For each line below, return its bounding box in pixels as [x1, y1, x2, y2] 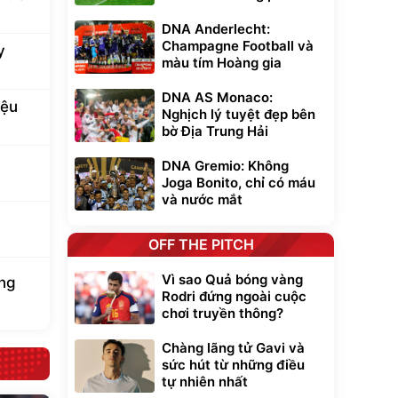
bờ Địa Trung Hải [162, 123, 268, 139]
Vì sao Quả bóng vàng [162, 271, 303, 288]
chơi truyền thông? [162, 305, 283, 322]
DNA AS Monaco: [162, 89, 273, 106]
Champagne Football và [162, 37, 314, 54]
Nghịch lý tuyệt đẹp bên [162, 106, 315, 123]
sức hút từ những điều [162, 356, 305, 373]
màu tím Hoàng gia [162, 54, 282, 71]
